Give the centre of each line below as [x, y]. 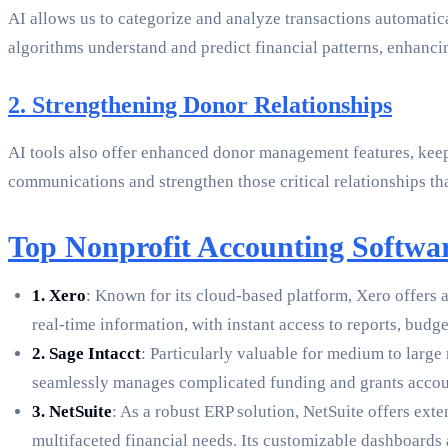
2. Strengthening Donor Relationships [200, 105]
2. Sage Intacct [86, 354]
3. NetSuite [72, 412]
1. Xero [59, 296]
